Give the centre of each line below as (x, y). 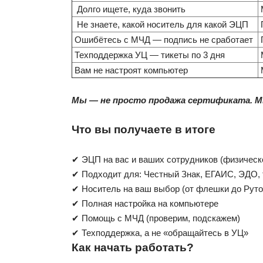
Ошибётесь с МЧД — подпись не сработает (165, 39)
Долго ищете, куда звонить (131, 9)
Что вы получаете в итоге (144, 129)
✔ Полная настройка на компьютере (145, 203)
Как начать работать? (133, 247)
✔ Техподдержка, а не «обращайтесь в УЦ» (160, 232)
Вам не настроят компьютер (132, 70)
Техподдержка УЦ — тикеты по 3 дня (151, 55)
